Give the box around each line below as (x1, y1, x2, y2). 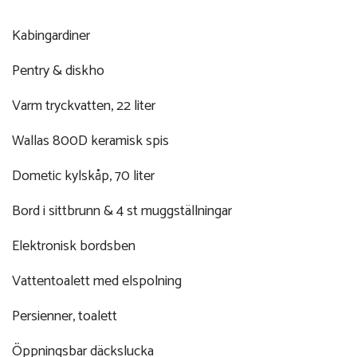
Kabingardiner (12, 23, 90, 48)
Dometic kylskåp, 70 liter (12, 163, 155, 188)
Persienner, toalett (12, 304, 117, 328)
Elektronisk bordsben (12, 233, 135, 258)
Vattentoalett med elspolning (12, 269, 182, 293)
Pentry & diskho (12, 58, 104, 83)
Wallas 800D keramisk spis (12, 128, 169, 153)
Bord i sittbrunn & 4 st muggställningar (12, 198, 232, 223)
